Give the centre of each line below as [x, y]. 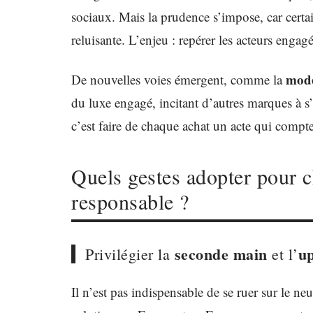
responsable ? [130, 201]
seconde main [221, 254]
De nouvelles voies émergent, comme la [179, 79]
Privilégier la [130, 254]
